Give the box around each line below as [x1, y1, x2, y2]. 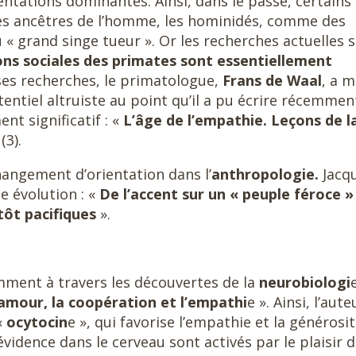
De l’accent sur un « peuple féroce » [99, 184, 354, 203]
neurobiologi [259, 273, 350, 292]
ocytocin [6, 312, 68, 331]
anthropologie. [211, 164, 319, 184]
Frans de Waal [222, 71, 322, 90]
